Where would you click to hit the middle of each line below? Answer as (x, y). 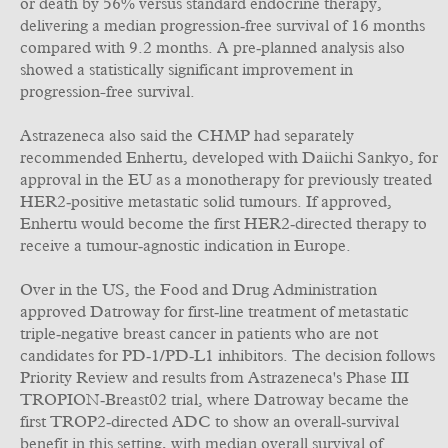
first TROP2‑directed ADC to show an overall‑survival (209, 422)
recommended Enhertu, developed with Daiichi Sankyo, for (229, 158)
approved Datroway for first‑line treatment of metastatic (214, 312)
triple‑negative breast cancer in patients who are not (199, 334)
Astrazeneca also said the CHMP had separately (187, 136)
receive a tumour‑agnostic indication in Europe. (185, 246)
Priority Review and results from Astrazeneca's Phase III (214, 378)
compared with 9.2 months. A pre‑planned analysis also (212, 48)
